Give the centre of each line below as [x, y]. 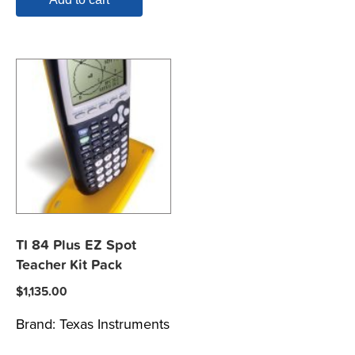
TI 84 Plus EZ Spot [76, 246]
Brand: [38, 324]
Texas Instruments [115, 324]
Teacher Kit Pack [69, 265]
